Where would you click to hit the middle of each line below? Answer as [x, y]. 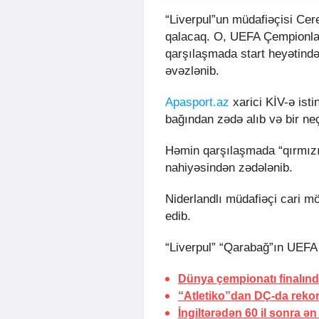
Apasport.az [197, 102]
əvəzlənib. [192, 70]
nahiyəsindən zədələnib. [229, 167]
